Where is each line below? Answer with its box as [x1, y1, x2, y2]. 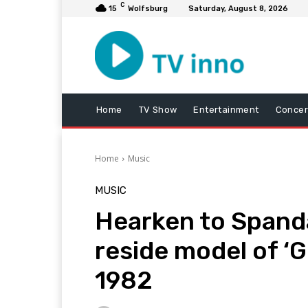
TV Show [138, 104, 177, 115]
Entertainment [193, 104, 259, 115]
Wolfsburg [128, 4, 168, 13]
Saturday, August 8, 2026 [188, 4, 288, 13]
